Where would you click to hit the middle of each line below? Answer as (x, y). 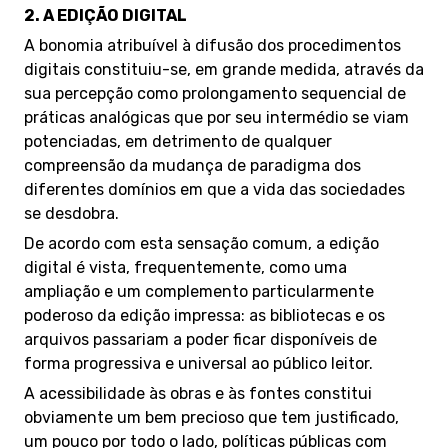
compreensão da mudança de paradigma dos (192, 165)
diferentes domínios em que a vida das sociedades (214, 189)
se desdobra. (71, 213)
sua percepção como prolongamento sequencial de (215, 93)
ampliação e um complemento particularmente (199, 291)
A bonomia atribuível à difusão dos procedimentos (212, 45)
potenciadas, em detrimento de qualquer (178, 141)
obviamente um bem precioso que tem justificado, (211, 417)
